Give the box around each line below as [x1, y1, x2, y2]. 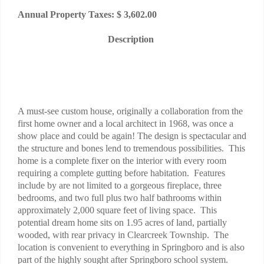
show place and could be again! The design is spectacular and [18, 130, 246, 141]
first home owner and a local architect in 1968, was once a [18, 118, 233, 128]
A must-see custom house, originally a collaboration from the [18, 105, 243, 116]
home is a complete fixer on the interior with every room [18, 155, 226, 166]
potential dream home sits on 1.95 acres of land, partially [18, 217, 227, 227]
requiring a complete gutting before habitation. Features [18, 167, 225, 178]
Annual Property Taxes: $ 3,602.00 [18, 9, 157, 19]
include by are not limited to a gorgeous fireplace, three [18, 180, 222, 190]
